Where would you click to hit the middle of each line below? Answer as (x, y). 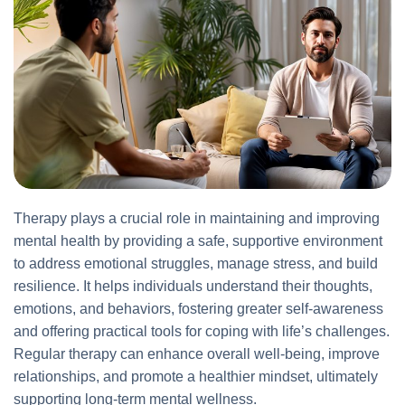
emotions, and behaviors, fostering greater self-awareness (198, 309)
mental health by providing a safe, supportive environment (198, 241)
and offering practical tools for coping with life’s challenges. (202, 332)
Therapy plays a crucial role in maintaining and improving (197, 219)
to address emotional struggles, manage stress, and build (196, 264)
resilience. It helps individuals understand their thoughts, (193, 287)
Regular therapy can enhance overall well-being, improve (197, 354)
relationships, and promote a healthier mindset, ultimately (196, 377)
